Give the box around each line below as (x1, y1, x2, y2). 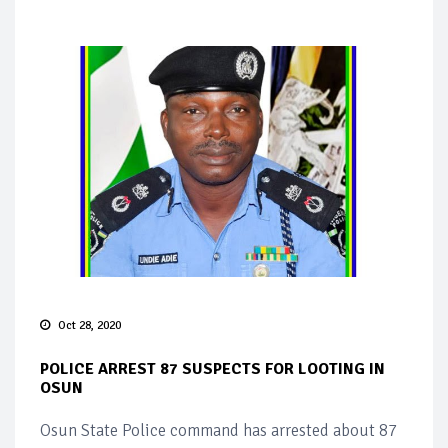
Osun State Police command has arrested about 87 (40, 419, 397, 441)
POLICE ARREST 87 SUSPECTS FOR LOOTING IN (40, 358, 385, 379)
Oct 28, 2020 (58, 317, 121, 333)
